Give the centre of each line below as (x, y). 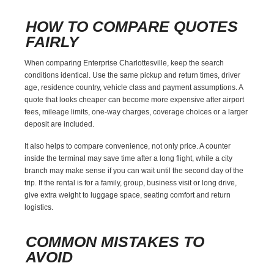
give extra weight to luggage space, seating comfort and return (128, 195)
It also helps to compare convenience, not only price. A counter (128, 146)
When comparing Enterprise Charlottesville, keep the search (124, 63)
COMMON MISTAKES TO (115, 241)
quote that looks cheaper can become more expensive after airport (135, 99)
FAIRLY (53, 41)
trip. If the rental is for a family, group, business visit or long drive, (131, 183)
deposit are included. (60, 124)
